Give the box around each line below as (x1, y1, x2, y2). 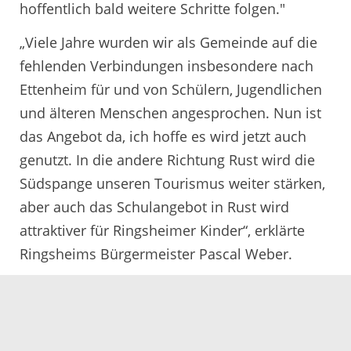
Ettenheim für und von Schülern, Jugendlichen (20, 80, 322, 99)
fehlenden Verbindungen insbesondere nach (20, 56, 313, 75)
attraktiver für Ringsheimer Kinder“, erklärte (20, 221, 305, 240)
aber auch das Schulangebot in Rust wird (20, 197, 289, 216)
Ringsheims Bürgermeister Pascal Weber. (20, 244, 292, 263)
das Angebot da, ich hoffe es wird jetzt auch (20, 127, 306, 146)
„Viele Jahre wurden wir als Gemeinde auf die (20, 33, 317, 52)
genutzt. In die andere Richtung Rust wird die (20, 150, 315, 169)
